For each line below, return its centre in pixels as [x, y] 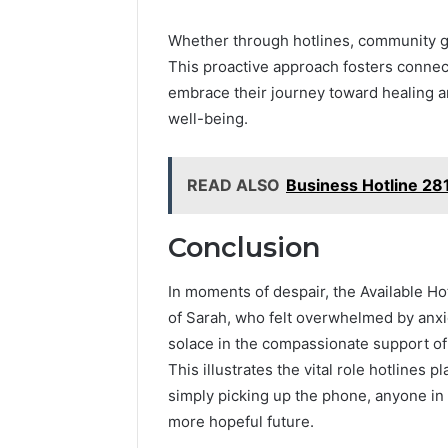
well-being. [208, 118]
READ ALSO [233, 184]
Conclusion [244, 247]
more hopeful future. [241, 422]
